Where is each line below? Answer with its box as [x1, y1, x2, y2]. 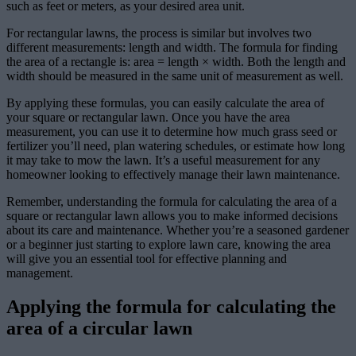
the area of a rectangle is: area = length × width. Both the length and [6, 55, 346, 69]
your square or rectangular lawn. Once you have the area [6, 110, 290, 125]
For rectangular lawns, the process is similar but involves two [6, 26, 311, 41]
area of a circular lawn [6, 318, 192, 339]
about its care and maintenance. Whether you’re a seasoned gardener [6, 223, 349, 238]
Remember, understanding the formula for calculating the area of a [6, 195, 337, 209]
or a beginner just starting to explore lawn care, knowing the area [6, 238, 331, 252]
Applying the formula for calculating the [6, 296, 336, 318]
